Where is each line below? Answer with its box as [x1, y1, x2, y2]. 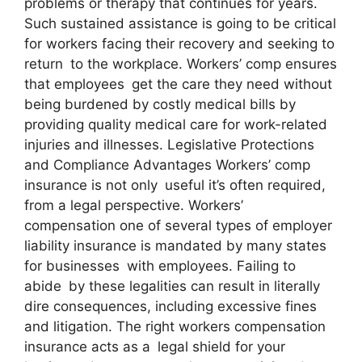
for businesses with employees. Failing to [24, 257, 296, 274]
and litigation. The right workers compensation [24, 318, 326, 335]
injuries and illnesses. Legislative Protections [24, 136, 322, 153]
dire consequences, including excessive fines [24, 297, 317, 314]
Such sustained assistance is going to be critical [24, 15, 336, 32]
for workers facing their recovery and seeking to [24, 35, 335, 52]
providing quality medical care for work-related [24, 116, 327, 133]
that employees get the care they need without [24, 75, 332, 92]
